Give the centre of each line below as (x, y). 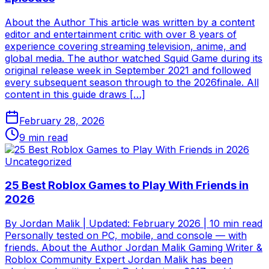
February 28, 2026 (62, 120)
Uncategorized (38, 161)
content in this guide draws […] (75, 94)
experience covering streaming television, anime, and (125, 46)
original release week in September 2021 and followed (128, 70)
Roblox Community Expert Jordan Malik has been (119, 260)
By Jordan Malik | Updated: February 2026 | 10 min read (134, 224)
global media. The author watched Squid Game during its (134, 58)
